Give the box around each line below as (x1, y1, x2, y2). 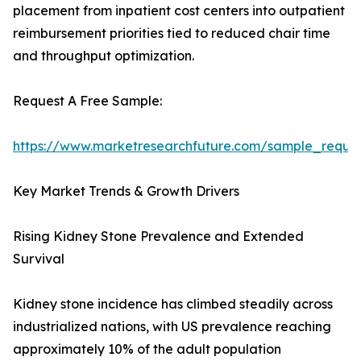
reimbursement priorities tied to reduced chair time (13, 25, 330, 42)
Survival (13, 251, 64, 268)
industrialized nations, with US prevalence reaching (13, 318, 331, 335)
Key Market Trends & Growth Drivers (13, 183, 239, 200)
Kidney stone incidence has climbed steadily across (13, 296, 333, 313)
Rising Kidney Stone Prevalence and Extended (13, 228, 304, 245)
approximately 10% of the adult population (13, 341, 281, 358)
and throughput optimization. (13, 48, 194, 64)
